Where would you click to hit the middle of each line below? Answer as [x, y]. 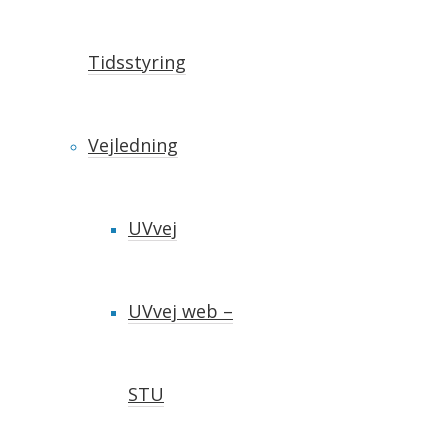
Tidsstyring [137, 62]
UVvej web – [180, 311]
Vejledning [133, 145]
